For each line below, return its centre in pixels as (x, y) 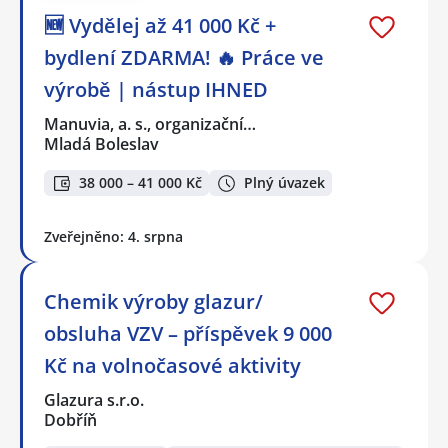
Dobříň (70, 420)
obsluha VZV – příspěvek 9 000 (188, 334)
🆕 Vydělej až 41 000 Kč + (160, 25)
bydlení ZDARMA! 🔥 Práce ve (184, 57)
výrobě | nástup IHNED (156, 89)
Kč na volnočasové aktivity (172, 366)
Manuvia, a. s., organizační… (151, 123)
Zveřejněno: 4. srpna (113, 237)
